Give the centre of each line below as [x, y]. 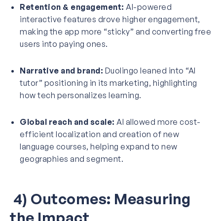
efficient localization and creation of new [99, 134]
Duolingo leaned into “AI [149, 70]
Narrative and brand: [61, 70]
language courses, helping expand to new [99, 146]
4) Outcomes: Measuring [100, 198]
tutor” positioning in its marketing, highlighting [109, 83]
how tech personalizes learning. [81, 95]
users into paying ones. [64, 44]
